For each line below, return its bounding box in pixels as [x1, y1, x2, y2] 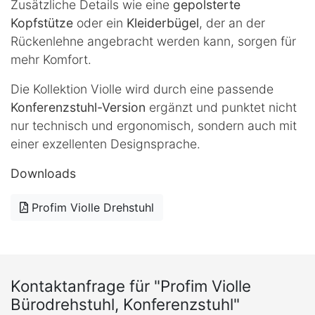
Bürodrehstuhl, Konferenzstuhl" [11, 295, 240, 314]
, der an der [199, 15, 265, 30]
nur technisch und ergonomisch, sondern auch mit [11, 117, 297, 133]
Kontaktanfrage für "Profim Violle [11, 276, 251, 295]
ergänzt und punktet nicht [146, 99, 297, 115]
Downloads [11, 165, 76, 181]
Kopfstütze [11, 15, 73, 30]
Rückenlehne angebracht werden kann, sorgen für [11, 33, 296, 49]
